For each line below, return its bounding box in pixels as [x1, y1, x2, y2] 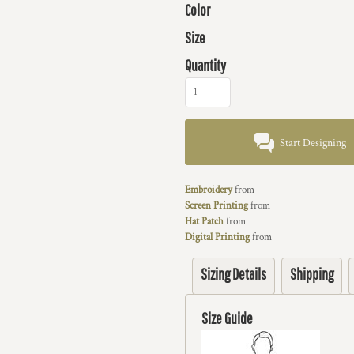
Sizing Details [201, 265, 266, 283]
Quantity [185, 56, 226, 74]
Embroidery [185, 183, 232, 197]
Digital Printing [185, 231, 250, 244]
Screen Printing [185, 199, 248, 213]
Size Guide [201, 309, 253, 327]
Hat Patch [185, 215, 224, 228]
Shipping [290, 265, 333, 283]
